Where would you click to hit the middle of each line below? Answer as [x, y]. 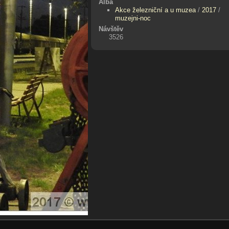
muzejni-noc [133, 18]
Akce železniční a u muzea [156, 10]
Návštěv [111, 29]
